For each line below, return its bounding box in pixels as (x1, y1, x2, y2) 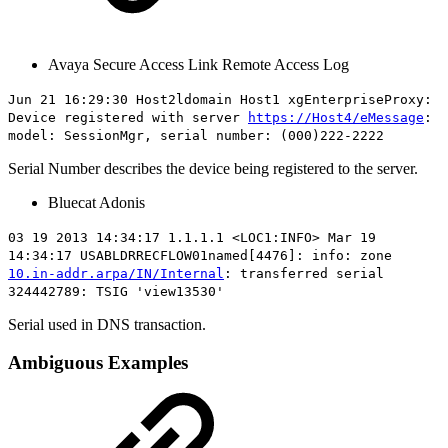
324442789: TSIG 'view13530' (8, 283, 224, 299)
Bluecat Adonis (48, 193, 145, 211)
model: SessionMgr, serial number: (8, 127, 280, 143)
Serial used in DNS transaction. (8, 315, 206, 333)
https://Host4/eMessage (248, 109, 424, 125)
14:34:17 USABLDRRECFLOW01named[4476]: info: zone (8, 247, 392, 263)
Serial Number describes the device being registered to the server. (8, 159, 418, 177)
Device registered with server (8, 109, 248, 125)
